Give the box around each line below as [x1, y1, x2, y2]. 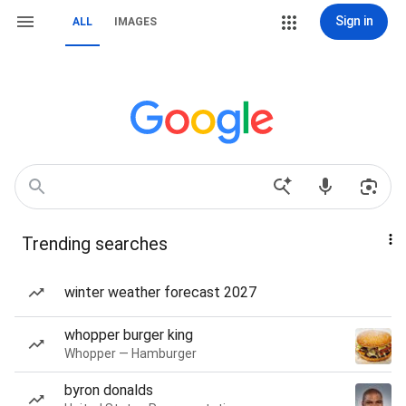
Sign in [334, 14, 373, 28]
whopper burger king [64, 326, 193, 343]
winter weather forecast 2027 [64, 284, 256, 301]
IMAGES [114, 15, 157, 28]
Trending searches [22, 233, 168, 255]
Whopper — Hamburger [64, 346, 197, 361]
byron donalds [64, 382, 153, 399]
